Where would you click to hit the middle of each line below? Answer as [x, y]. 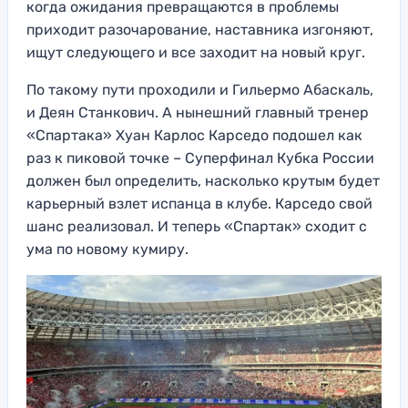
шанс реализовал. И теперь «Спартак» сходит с [197, 227]
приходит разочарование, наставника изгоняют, [200, 30]
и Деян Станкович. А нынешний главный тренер [198, 113]
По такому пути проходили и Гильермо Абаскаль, [200, 90]
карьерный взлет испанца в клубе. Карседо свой [199, 204]
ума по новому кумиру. [107, 250]
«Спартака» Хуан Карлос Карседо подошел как [194, 136]
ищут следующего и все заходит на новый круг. [198, 53]
